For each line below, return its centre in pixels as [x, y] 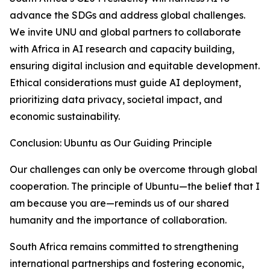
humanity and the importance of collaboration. [118, 220]
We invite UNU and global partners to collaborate [125, 32]
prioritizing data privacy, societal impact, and [116, 99]
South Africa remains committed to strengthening [124, 246]
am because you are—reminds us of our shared [119, 203]
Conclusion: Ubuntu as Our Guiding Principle [111, 143]
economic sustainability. [65, 116]
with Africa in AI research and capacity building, [122, 49]
